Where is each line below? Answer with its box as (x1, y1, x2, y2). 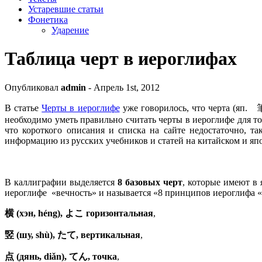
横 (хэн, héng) (5, 208, 60, 218)
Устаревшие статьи (28, 4, 104, 14)
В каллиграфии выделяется (5, 177, 115, 187)
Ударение (51, 25, 89, 35)
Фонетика (28, 14, 68, 25)
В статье (5, 102, 42, 113)
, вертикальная (76, 229, 140, 240)
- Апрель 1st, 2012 (86, 82, 160, 92)
